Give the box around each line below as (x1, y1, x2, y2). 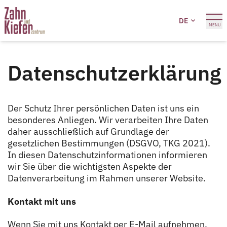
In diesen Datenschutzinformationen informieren (8, 149, 207, 161)
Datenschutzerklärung (8, 59, 221, 86)
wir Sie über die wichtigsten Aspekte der (8, 161, 172, 172)
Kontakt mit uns (8, 195, 76, 207)
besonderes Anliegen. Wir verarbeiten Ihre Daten (8, 114, 208, 126)
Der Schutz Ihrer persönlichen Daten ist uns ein (8, 102, 199, 114)
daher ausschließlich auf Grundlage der (8, 126, 169, 137)
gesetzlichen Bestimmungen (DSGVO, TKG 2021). (8, 137, 210, 149)
